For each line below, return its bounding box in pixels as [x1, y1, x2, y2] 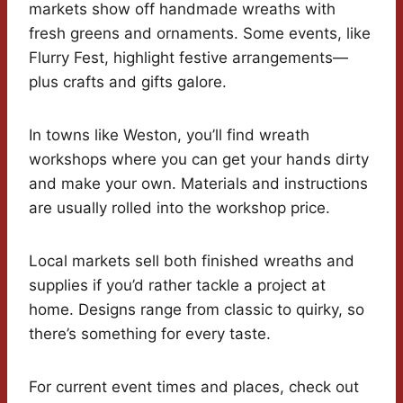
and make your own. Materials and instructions [29, 175, 368, 193]
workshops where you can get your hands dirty [29, 150, 369, 169]
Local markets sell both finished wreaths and [29, 252, 354, 271]
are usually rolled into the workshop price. [29, 199, 330, 218]
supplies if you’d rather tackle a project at [29, 276, 326, 295]
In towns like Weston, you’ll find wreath [29, 126, 309, 145]
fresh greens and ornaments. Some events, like [29, 24, 371, 43]
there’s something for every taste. [29, 325, 271, 344]
